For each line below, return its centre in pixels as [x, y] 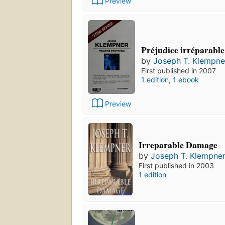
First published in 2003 [177, 166]
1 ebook [186, 80]
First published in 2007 [179, 71]
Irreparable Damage [178, 145]
